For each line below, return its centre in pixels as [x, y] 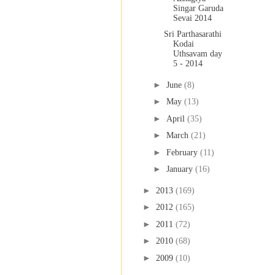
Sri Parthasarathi [192, 34]
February [183, 152]
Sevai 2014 [192, 18]
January [180, 169]
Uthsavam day [197, 54]
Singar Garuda [198, 8]
